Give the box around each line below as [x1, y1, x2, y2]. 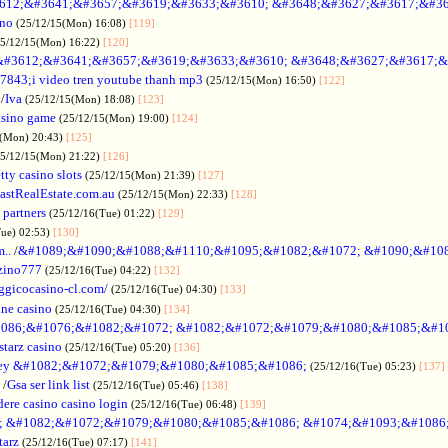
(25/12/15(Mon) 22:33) [118, 187, 231, 200]
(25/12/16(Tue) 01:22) [49, 206, 158, 219]
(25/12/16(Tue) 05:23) [310, 359, 419, 372]
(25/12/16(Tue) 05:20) [65, 340, 174, 353]
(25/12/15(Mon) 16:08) [16, 16, 129, 29]
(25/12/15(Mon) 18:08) [25, 92, 138, 105]
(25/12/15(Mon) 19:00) [59, 111, 172, 124]
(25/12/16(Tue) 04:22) [45, 263, 154, 276]
